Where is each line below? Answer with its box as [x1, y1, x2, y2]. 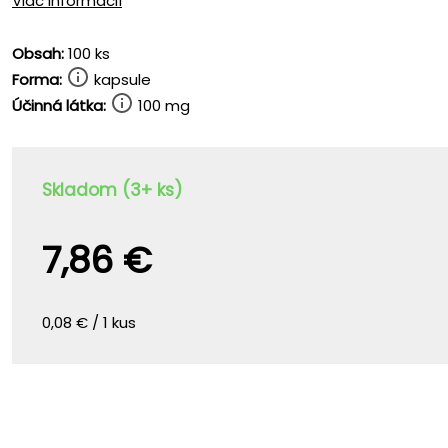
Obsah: [12, 43, 64, 64]
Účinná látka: [12, 95, 106, 116]
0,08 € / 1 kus [42, 312, 136, 333]
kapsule [90, 69, 151, 90]
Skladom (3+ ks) [42, 178, 182, 202]
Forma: [12, 69, 62, 90]
